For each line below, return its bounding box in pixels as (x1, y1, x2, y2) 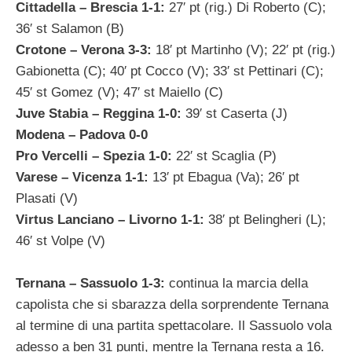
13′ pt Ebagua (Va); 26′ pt (148, 169, 299, 185)
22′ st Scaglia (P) (172, 148, 277, 163)
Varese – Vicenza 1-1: (16, 169, 148, 185)
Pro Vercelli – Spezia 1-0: (16, 148, 172, 163)
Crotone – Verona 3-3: (16, 42, 152, 57)
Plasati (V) (16, 190, 78, 206)
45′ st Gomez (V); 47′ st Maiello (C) (16, 84, 223, 100)
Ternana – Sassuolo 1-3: (16, 275, 165, 291)
